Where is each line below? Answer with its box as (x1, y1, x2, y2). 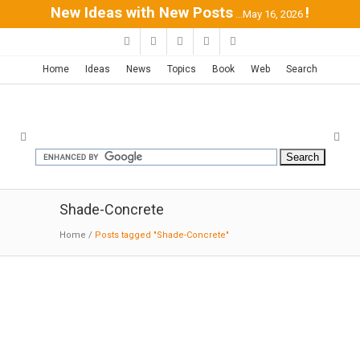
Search (286, 63, 317, 75)
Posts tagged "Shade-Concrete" (95, 230, 229, 240)
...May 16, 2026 (235, 8, 303, 20)
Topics (167, 63, 196, 75)
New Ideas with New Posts (51, 4, 233, 22)
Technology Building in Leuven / (72, 342, 274, 358)
